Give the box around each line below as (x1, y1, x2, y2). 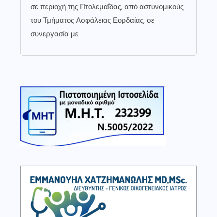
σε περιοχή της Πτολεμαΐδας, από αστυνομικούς (31, 1, 184, 12)
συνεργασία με (31, 29, 78, 39)
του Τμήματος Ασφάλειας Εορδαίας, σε (31, 15, 155, 25)
